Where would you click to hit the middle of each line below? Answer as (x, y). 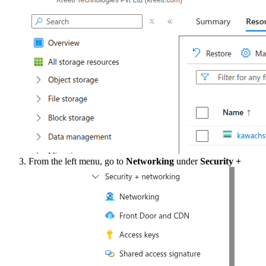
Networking (150, 161)
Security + (221, 161)
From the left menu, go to (77, 161)
